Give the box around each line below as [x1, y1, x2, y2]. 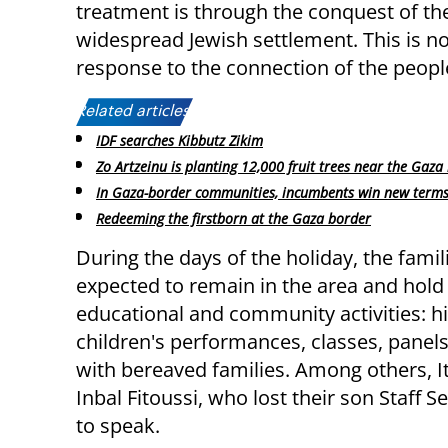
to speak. [76, 411, 160, 439]
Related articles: [76, 104, 193, 121]
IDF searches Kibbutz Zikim [96, 131, 263, 151]
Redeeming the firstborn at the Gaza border [96, 208, 371, 228]
